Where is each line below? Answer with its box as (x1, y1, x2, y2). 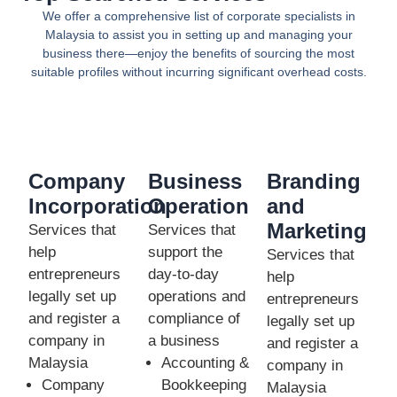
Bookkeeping (160, 377, 246, 394)
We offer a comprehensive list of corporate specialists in (42, 8, 355, 23)
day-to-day (147, 266, 219, 284)
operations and (147, 288, 245, 306)
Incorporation (28, 194, 167, 219)
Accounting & (160, 354, 249, 372)
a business (147, 332, 220, 350)
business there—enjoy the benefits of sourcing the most (43, 45, 354, 60)
